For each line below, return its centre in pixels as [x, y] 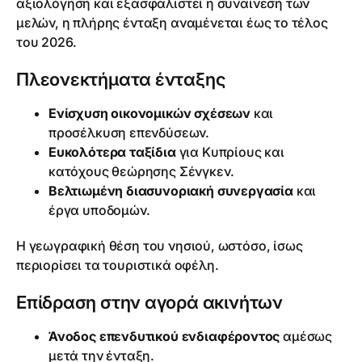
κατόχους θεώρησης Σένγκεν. [141, 171]
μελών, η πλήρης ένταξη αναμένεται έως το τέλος [172, 23]
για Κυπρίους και [230, 152]
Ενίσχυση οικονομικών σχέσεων [149, 113]
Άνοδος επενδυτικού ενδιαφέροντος [164, 336]
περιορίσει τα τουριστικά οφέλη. [118, 265]
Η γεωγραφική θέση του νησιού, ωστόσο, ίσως [160, 246]
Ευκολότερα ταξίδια [112, 152]
